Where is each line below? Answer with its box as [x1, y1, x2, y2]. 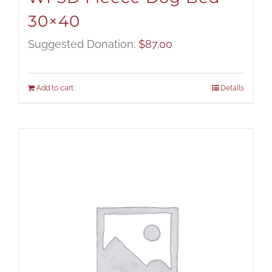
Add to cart [36, 84, 73, 93]
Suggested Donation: [28, 38, 138, 51]
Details [220, 84, 244, 93]
